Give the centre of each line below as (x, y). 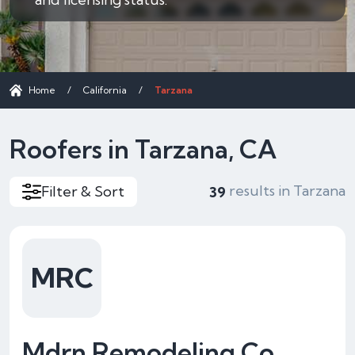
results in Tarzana (286, 191)
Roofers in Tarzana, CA (143, 149)
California (105, 90)
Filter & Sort (83, 191)
